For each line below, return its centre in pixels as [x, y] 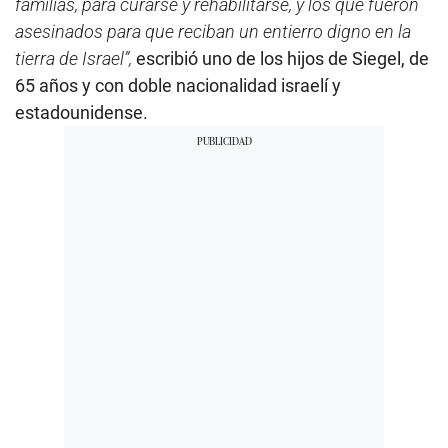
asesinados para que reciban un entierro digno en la [213, 32]
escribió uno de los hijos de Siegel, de [280, 59]
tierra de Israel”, [73, 59]
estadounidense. [81, 113]
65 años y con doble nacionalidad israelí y [178, 86]
